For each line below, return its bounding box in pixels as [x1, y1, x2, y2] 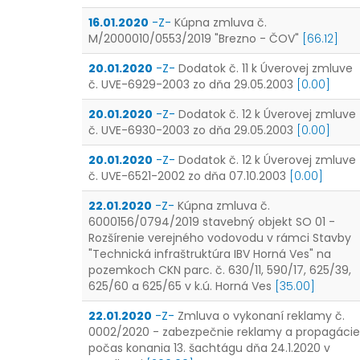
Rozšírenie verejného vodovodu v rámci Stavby [88, 230, 351, 246]
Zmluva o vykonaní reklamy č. [178, 308, 345, 324]
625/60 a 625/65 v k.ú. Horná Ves [88, 278, 272, 294]
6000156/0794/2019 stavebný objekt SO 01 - [88, 214, 335, 230]
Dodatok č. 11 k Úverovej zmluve [178, 60, 353, 76]
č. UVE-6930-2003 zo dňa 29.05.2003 [88, 122, 293, 138]
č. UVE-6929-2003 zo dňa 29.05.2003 [88, 76, 293, 92]
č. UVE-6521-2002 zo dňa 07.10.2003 [88, 168, 286, 184]
